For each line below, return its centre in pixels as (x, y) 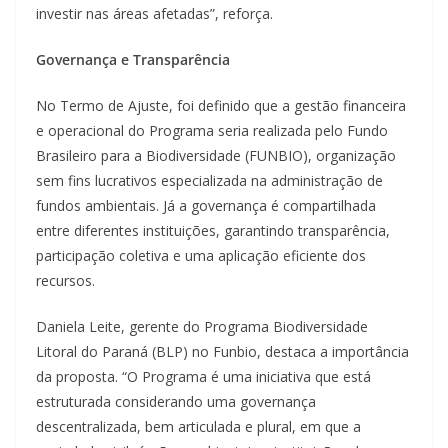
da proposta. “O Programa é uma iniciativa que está (203, 377)
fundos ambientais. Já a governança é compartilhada (206, 206)
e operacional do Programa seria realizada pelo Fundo (212, 131)
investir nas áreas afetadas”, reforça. (154, 14)
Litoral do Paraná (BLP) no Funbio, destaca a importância (222, 352)
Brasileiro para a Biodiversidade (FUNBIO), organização (216, 156)
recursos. (67, 281)
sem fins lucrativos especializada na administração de (209, 181)
